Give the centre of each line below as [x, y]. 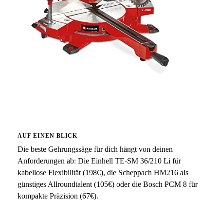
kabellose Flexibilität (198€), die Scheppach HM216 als [103, 173]
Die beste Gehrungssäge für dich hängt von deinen [95, 149]
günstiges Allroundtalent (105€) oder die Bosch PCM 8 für [108, 184]
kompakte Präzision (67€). [58, 196]
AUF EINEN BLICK [48, 136]
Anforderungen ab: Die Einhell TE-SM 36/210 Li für [99, 161]
